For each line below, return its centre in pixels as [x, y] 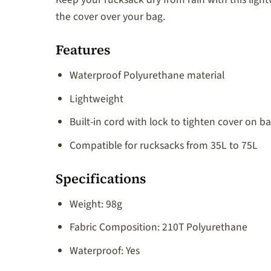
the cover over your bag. [110, 17]
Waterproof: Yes [104, 250]
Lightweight [96, 99]
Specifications [101, 178]
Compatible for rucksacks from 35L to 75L [163, 145]
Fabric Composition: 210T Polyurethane [158, 227]
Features [83, 50]
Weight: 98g [96, 204]
